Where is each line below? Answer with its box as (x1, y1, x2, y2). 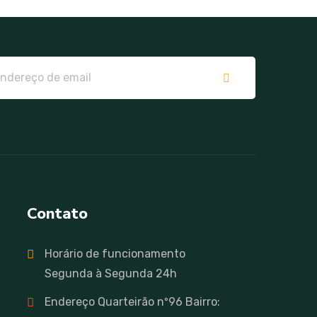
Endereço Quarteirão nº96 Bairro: (45, 294, 221, 309)
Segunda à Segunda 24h (45, 266, 178, 280)
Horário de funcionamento (45, 246, 186, 260)
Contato (27, 202, 88, 224)
